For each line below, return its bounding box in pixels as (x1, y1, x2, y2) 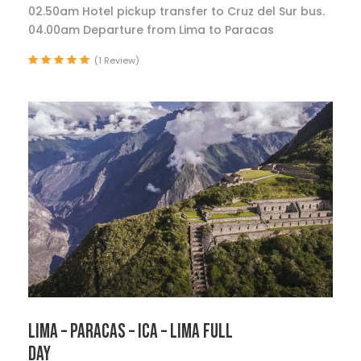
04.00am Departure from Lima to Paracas (28, 22, 274, 39)
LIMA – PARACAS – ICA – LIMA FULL (28, 320, 233, 342)
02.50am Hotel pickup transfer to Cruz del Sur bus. (28, 3, 325, 20)
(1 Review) (94, 54, 139, 68)
